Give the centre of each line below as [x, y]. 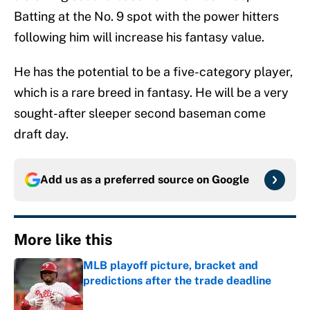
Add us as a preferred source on [126, 180]
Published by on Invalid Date [144, 294]
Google [230, 180]
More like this [63, 240]
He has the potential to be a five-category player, [153, 72]
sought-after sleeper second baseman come [140, 113]
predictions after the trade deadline [177, 281]
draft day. [41, 134]
